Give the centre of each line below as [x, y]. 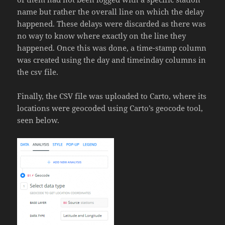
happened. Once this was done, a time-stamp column [112, 48]
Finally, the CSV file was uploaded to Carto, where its [112, 96]
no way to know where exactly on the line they [102, 36]
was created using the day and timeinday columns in [112, 60]
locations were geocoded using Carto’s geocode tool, [110, 108]
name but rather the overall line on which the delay [111, 12]
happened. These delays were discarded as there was [112, 24]
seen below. [38, 120]
